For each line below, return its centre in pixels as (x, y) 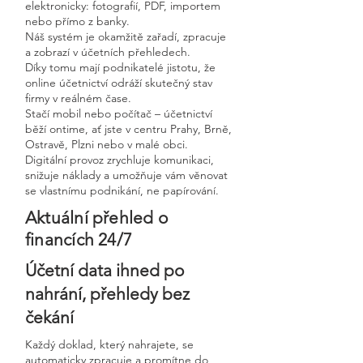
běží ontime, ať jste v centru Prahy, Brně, (128, 129)
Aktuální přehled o (96, 218)
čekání (49, 317)
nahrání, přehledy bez (107, 294)
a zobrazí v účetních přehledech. (108, 52)
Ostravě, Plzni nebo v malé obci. (107, 144)
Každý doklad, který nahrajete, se (109, 344)
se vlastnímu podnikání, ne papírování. (122, 190)
